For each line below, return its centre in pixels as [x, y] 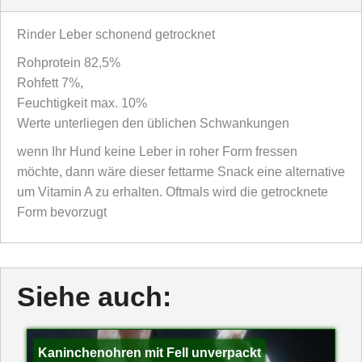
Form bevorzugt [62, 212]
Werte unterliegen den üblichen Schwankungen [153, 123]
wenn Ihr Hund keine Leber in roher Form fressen [157, 151]
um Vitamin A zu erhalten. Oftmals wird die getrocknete [173, 192]
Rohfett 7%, [50, 82]
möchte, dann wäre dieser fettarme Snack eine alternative [181, 171]
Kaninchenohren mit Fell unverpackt [149, 353]
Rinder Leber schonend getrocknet [116, 34]
